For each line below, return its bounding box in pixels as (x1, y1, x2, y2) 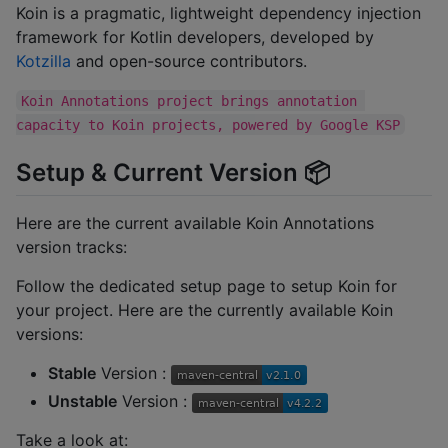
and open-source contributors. (71, 50, 307, 71)
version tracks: (16, 237, 127, 258)
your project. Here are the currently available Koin (16, 300, 393, 321)
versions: (16, 324, 83, 345)
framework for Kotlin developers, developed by (16, 26, 374, 47)
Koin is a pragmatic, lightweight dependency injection (16, 2, 421, 23)
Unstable (48, 391, 117, 412)
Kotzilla (16, 50, 71, 71)
